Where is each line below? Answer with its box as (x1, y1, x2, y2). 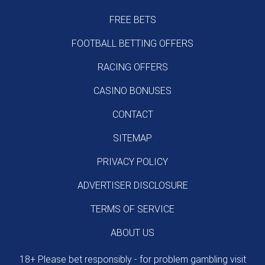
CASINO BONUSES (93, 85, 172, 97)
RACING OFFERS (97, 62, 168, 73)
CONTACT (112, 109, 153, 121)
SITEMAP (113, 132, 152, 144)
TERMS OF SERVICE (91, 203, 174, 215)
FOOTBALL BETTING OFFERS (72, 38, 193, 50)
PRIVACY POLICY (97, 156, 168, 168)
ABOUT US (111, 227, 154, 239)
